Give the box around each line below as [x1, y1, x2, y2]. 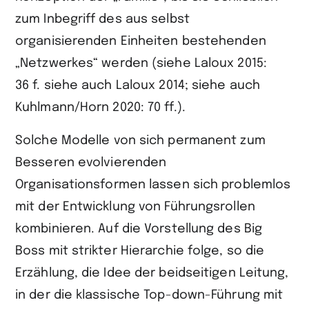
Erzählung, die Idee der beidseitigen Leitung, [15, 267, 289, 280]
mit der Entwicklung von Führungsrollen [15, 201, 255, 214]
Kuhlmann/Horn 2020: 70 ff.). [15, 101, 186, 114]
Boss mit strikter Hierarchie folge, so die [15, 245, 265, 258]
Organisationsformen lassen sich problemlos [15, 179, 291, 192]
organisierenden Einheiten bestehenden [15, 35, 266, 48]
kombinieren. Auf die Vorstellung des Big [15, 223, 263, 236]
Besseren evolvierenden [15, 157, 167, 170]
